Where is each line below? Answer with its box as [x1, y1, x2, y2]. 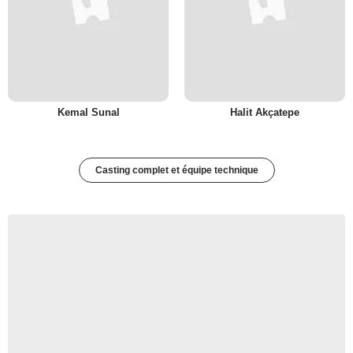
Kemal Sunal [57, 106, 120, 118]
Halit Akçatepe [230, 106, 299, 118]
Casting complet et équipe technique [95, 165, 258, 176]
